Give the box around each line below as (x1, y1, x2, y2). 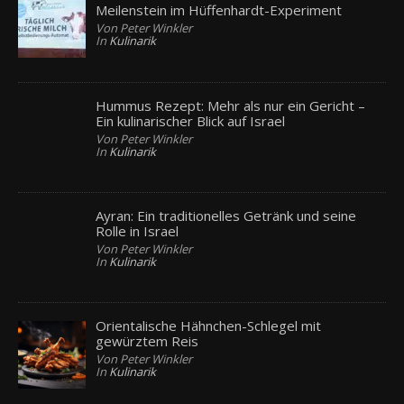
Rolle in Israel (96, 221, 179, 240)
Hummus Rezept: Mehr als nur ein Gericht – (96, 96, 366, 115)
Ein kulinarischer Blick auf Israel (96, 111, 286, 130)
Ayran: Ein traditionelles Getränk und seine (96, 206, 357, 225)
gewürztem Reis (96, 332, 199, 351)
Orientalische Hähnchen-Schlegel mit (96, 317, 322, 335)
